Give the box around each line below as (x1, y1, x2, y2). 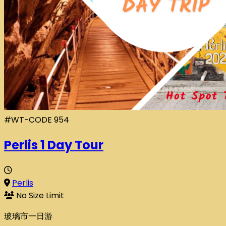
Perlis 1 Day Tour (4, 137, 103, 154)
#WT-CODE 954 (4, 114, 69, 126)
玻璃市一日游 (4, 210, 52, 222)
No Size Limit (16, 189, 64, 201)
